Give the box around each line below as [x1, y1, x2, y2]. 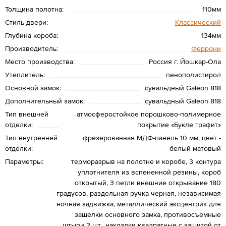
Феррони [191, 44, 221, 52]
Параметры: [5, 157, 43, 165]
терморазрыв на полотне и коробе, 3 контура [71, 157, 221, 165]
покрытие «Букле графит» [137, 120, 221, 129]
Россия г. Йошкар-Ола [149, 57, 221, 66]
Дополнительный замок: [5, 96, 85, 105]
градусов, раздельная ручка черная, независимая [56, 189, 221, 197]
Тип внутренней [5, 133, 58, 142]
